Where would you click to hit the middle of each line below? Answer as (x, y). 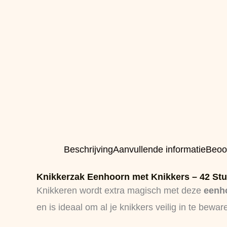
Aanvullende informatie (159, 149)
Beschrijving (88, 149)
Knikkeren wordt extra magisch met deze (120, 191)
